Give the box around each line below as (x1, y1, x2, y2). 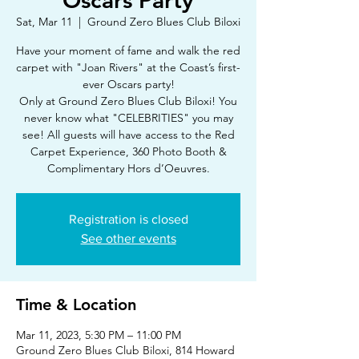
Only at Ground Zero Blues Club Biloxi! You (19, 94, 237, 108)
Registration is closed (68, 212, 188, 226)
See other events (80, 232, 176, 245)
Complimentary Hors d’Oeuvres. (46, 161, 210, 175)
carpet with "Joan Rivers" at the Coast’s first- (16, 60, 240, 75)
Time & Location (16, 295, 136, 314)
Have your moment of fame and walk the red (16, 43, 240, 58)
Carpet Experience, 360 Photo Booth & (30, 144, 227, 159)
